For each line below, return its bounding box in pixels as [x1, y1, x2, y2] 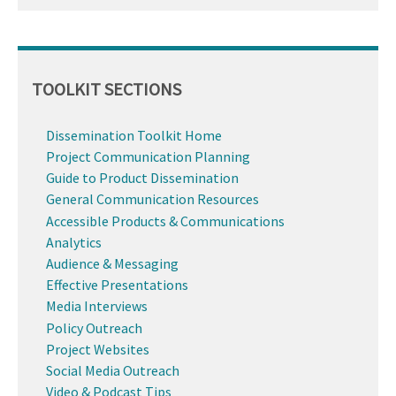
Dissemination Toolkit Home [46, 126, 222, 144]
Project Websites [46, 339, 149, 358]
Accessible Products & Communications [46, 211, 285, 230]
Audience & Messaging [46, 254, 179, 272]
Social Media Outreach [46, 361, 179, 379]
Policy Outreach [46, 318, 142, 337]
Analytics [46, 232, 102, 251]
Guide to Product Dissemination [46, 169, 239, 187]
